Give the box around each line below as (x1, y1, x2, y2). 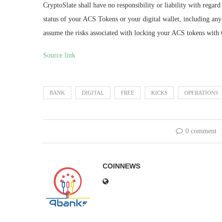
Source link (43, 52, 75, 59)
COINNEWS (103, 162, 140, 170)
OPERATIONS (184, 90, 218, 96)
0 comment (185, 127, 217, 135)
